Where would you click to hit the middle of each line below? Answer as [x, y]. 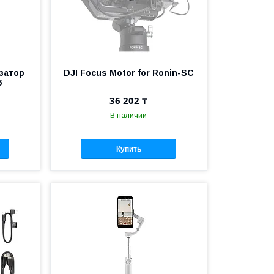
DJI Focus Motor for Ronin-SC [128, 73]
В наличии [129, 116]
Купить [128, 149]
